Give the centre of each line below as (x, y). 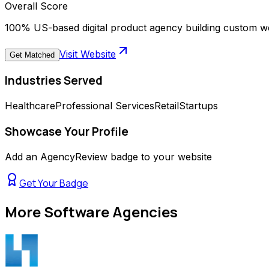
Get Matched (32, 55)
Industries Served (54, 80)
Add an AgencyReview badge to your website (108, 156)
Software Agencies (111, 211)
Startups (198, 106)
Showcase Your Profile (67, 132)
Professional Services (105, 106)
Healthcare (30, 106)
